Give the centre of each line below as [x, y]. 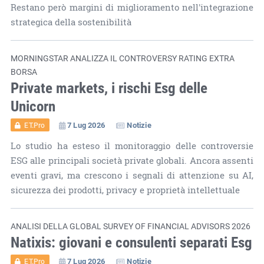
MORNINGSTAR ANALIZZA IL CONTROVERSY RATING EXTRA [122, 58]
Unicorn [33, 105]
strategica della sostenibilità [71, 22]
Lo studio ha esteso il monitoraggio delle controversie [132, 146]
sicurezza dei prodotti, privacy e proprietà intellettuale [125, 190]
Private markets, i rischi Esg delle [109, 87]
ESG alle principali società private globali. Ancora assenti [132, 160]
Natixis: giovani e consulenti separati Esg [131, 242]
